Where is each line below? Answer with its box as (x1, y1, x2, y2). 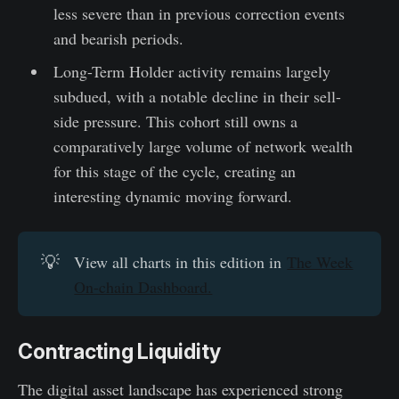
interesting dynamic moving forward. (53, 184, 292, 207)
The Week (287, 250, 354, 273)
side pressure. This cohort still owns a (53, 110, 297, 132)
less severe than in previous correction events (53, 2, 345, 24)
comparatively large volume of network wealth (53, 134, 353, 157)
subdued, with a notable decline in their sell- (53, 85, 341, 107)
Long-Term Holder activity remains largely (53, 60, 330, 82)
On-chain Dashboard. (74, 275, 213, 297)
